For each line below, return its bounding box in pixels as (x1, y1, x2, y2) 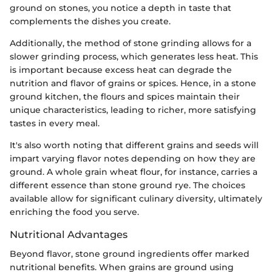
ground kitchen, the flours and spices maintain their (10, 90, 240, 102)
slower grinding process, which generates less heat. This (10, 50, 258, 62)
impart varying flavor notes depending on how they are (10, 152, 256, 164)
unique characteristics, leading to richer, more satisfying (10, 104, 256, 115)
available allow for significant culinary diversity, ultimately (10, 192, 262, 204)
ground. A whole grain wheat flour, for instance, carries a (10, 166, 257, 177)
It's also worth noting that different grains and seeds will (10, 139, 259, 151)
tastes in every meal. (10, 117, 100, 129)
